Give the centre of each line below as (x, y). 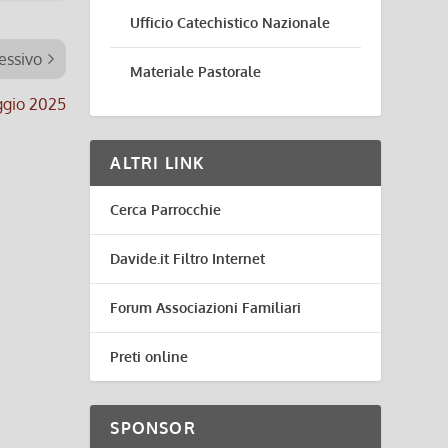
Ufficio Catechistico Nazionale (230, 22)
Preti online (149, 356)
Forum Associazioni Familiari (206, 307)
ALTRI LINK (158, 163)
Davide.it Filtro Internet (188, 258)
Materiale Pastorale (196, 71)
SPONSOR (153, 428)
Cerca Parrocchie (166, 209)
